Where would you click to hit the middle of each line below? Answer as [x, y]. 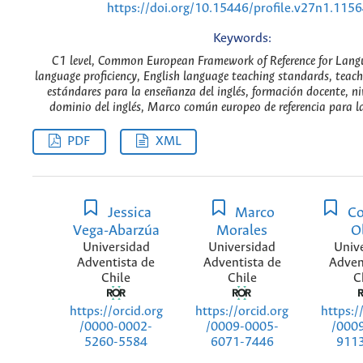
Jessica [128, 214]
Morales [242, 231]
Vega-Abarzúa [116, 231]
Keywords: [242, 38]
